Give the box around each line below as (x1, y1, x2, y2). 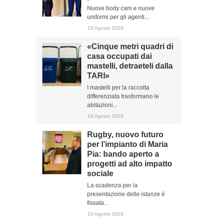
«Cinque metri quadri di (87, 42, 173, 51)
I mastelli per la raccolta (87, 84, 149, 91)
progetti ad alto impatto (87, 160, 172, 168)
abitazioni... (87, 102, 117, 109)
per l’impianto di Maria (87, 140, 168, 148)
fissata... (87, 200, 109, 206)
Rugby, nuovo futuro (87, 130, 163, 139)
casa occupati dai (87, 52, 152, 60)
